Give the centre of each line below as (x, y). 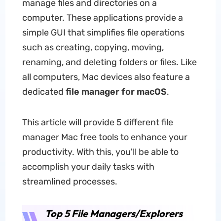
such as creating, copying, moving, (93, 47)
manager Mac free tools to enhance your (105, 137)
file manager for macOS (116, 92)
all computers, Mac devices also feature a (106, 77)
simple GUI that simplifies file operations (103, 33)
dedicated (44, 92)
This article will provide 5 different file (97, 122)
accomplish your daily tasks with (88, 167)
